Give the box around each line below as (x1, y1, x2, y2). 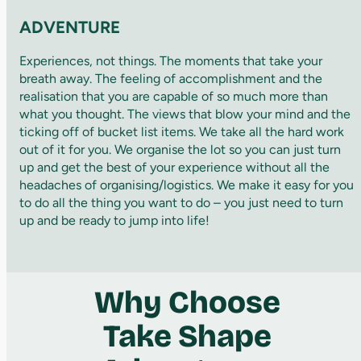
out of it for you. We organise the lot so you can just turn (19, 141, 341, 157)
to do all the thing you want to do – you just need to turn (19, 194, 343, 210)
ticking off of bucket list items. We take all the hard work (19, 123, 344, 139)
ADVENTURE (19, 17, 120, 38)
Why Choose (93, 283, 280, 321)
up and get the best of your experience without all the (19, 159, 330, 175)
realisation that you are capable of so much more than (19, 88, 328, 104)
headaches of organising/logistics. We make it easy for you (19, 176, 354, 193)
